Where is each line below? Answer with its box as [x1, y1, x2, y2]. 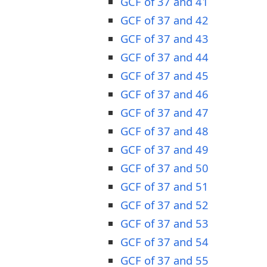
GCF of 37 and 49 [120, 141, 209, 157]
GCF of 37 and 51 [120, 178, 209, 194]
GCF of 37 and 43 [120, 30, 209, 46]
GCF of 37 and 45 [120, 67, 209, 83]
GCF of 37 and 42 [120, 12, 209, 27]
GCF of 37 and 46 [120, 86, 209, 101]
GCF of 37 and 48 [120, 123, 209, 138]
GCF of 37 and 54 [120, 234, 209, 249]
